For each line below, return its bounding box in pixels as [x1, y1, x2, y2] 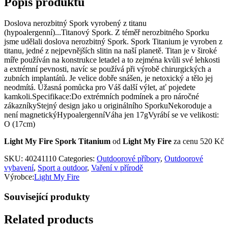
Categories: [59, 154, 97, 163]
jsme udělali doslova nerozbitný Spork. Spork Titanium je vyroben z [4, 37, 222, 46]
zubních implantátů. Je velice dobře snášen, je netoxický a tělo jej [4, 74, 213, 83]
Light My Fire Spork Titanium [4, 137, 112, 146]
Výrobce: [4, 173, 34, 182]
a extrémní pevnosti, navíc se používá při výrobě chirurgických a [4, 65, 211, 74]
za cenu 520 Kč [172, 137, 224, 146]
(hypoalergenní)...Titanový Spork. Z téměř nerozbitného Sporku [4, 28, 209, 37]
